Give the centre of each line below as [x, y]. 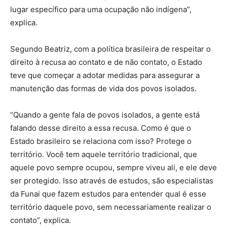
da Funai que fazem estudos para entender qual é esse [108, 194]
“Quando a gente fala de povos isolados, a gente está [105, 115]
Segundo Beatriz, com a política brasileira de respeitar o [110, 49]
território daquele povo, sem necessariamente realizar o [111, 207]
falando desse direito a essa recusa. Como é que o [101, 128]
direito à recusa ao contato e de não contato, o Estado [106, 62]
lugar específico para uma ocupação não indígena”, [101, 9]
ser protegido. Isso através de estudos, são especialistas [112, 180]
